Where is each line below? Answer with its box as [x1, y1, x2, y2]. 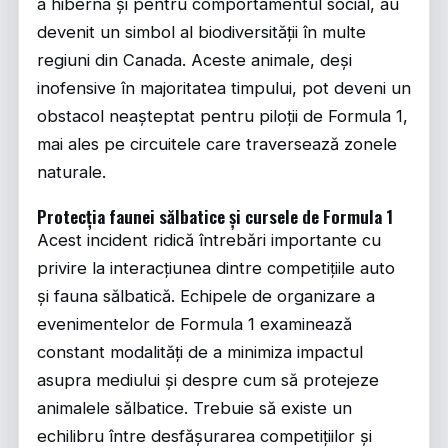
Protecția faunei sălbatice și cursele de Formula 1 [37, 203, 393, 229]
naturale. [37, 162, 106, 182]
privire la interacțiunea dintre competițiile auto [37, 258, 395, 278]
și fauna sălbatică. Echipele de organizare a [37, 286, 375, 306]
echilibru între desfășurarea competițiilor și [37, 426, 372, 446]
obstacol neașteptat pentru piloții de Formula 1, [37, 106, 408, 126]
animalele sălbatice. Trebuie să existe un [37, 398, 352, 418]
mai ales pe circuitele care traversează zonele [37, 134, 397, 154]
